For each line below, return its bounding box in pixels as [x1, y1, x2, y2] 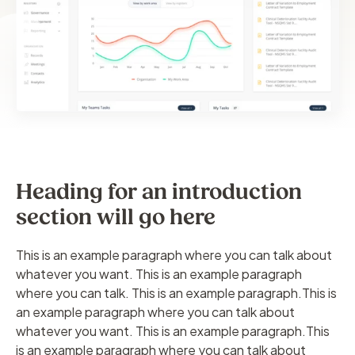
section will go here [16, 204, 216, 231]
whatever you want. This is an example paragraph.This [16, 323, 330, 340]
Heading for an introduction [16, 178, 302, 206]
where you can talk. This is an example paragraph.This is [16, 284, 337, 302]
